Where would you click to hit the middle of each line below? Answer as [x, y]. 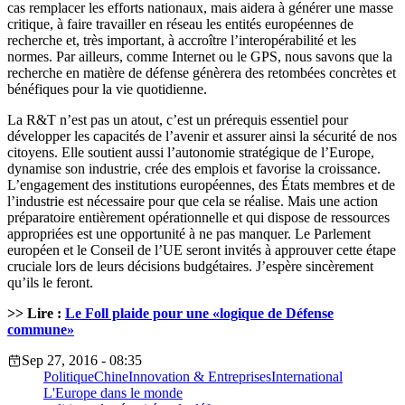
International [307, 376]
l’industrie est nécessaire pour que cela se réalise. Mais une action [193, 201]
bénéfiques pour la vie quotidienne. [107, 89]
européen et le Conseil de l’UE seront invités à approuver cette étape [202, 250]
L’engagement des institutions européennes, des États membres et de [201, 184]
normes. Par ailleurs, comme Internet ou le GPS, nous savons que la [200, 56]
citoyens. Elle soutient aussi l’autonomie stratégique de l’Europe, [191, 152]
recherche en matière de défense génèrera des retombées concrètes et [202, 72]
